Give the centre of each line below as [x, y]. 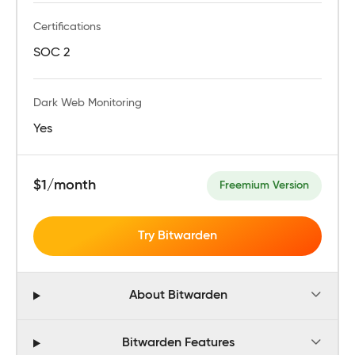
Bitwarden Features [179, 344]
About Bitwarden [179, 296]
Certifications [67, 27]
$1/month [65, 185]
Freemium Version [264, 185]
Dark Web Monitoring [88, 103]
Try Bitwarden [177, 236]
